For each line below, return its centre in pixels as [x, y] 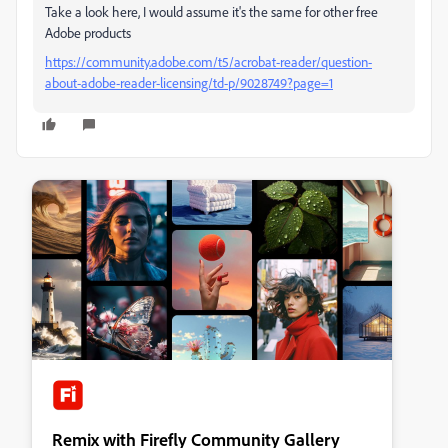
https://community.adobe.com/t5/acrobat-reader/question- [208, 61]
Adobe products [88, 32]
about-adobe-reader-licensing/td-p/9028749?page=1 [189, 82]
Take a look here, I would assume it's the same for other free [211, 11]
